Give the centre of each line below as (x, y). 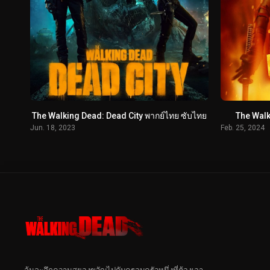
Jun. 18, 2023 (53, 128)
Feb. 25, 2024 (242, 128)
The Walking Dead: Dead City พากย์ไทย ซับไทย (119, 116)
